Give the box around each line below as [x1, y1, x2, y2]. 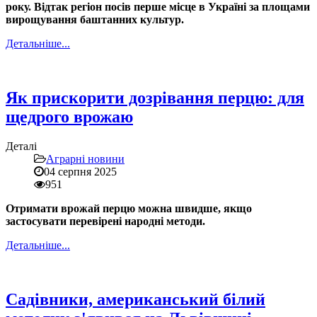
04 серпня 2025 [44, 166, 117, 178]
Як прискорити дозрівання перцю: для [6, 88, 304, 107]
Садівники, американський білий [6, 290, 265, 309]
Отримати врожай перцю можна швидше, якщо [6, 202, 252, 215]
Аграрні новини [46, 153, 125, 166]
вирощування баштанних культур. [6, 13, 184, 25]
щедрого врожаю [6, 107, 133, 126]
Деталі [6, 140, 37, 153]
